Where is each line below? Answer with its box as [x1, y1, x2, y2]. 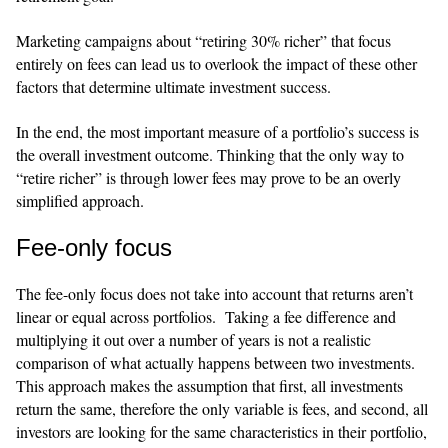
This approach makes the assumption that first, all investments [16, 374, 403, 396]
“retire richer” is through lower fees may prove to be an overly [16, 166, 401, 188]
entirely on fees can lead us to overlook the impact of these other [16, 52, 417, 74]
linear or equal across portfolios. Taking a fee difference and [16, 305, 396, 327]
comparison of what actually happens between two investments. [16, 351, 420, 373]
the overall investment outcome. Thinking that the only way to [16, 143, 404, 165]
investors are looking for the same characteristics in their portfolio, [16, 420, 427, 442]
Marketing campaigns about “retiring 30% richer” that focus [16, 29, 391, 51]
